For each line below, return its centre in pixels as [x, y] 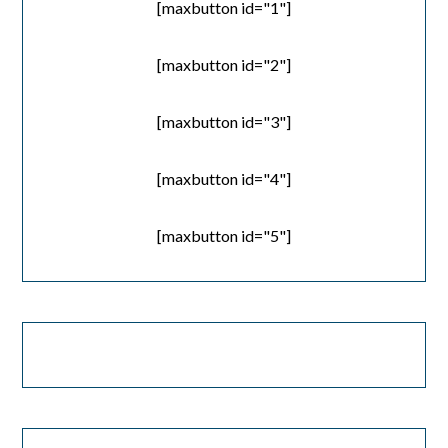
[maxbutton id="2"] [224, 65]
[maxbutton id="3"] [224, 122]
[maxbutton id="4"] [224, 179]
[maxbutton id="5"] [224, 236]
